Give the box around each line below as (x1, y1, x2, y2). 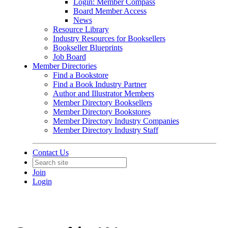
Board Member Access (73, 7, 147, 15)
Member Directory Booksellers (52, 98, 152, 107)
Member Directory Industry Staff (52, 126, 158, 134)
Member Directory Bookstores (52, 107, 151, 116)
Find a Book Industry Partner (52, 80, 147, 89)
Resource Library (52, 25, 109, 34)
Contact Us (32, 148, 69, 157)
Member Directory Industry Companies (52, 117, 179, 125)
